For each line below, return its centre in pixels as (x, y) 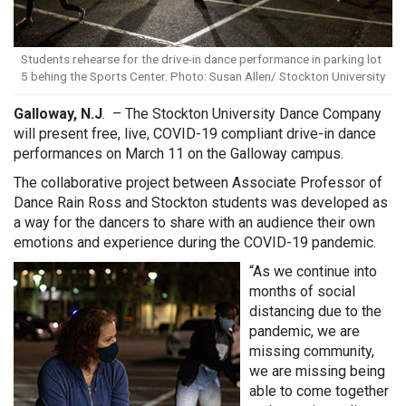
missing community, (312, 351)
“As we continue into (313, 271)
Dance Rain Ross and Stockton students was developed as (201, 202)
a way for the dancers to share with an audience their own (194, 222)
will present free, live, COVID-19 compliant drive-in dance (195, 133)
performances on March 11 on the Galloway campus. (179, 153)
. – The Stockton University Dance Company (242, 113)
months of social (302, 291)
